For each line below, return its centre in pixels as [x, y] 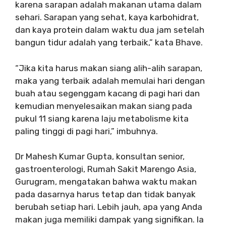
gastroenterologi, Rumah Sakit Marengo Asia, [106, 169]
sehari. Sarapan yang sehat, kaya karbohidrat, [107, 17]
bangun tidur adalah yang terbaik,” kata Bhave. [109, 42]
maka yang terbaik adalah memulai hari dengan [110, 80]
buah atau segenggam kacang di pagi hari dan [107, 93]
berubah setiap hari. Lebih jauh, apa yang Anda [109, 207]
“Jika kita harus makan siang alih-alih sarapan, [109, 68]
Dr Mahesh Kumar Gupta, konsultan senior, [100, 156]
